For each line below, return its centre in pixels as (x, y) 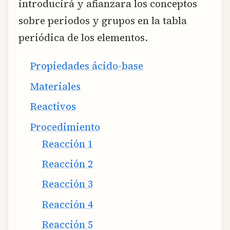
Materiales (55, 86)
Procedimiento (65, 127)
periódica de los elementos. (83, 37)
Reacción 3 (67, 184)
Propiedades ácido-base (87, 66)
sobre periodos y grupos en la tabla (103, 20)
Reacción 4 (67, 204)
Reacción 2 (67, 164)
